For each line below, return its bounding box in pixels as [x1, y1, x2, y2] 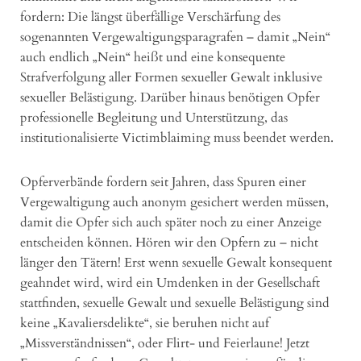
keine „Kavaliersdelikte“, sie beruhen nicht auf [20, 313, 269, 332]
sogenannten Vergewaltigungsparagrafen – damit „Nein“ [20, 27, 330, 46]
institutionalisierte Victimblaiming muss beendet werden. [20, 128, 334, 147]
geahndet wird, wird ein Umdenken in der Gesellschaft [20, 273, 320, 292]
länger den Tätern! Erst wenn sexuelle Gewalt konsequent [20, 253, 332, 272]
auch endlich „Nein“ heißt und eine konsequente [20, 48, 285, 66]
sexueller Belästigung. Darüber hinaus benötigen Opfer [20, 88, 320, 106]
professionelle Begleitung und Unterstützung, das [20, 108, 288, 127]
